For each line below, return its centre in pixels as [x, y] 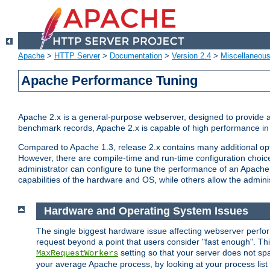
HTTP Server [77, 56]
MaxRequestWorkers [77, 253]
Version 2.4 [191, 56]
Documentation [136, 56]
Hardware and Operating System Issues [146, 211]
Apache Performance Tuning [110, 81]
